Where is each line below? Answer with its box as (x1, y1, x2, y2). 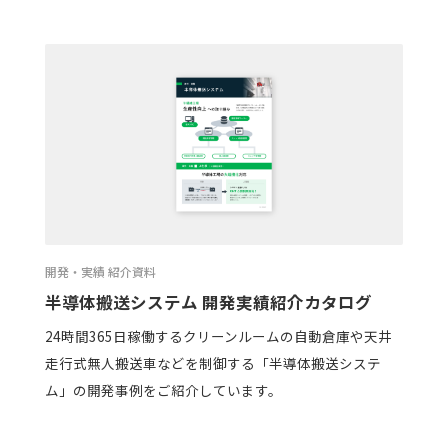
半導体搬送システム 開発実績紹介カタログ (44, 289, 372, 314)
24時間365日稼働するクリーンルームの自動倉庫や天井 (44, 326, 392, 347)
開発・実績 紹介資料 (44, 263, 156, 281)
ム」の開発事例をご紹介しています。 (44, 380, 282, 401)
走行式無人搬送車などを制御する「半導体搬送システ (44, 353, 381, 374)
